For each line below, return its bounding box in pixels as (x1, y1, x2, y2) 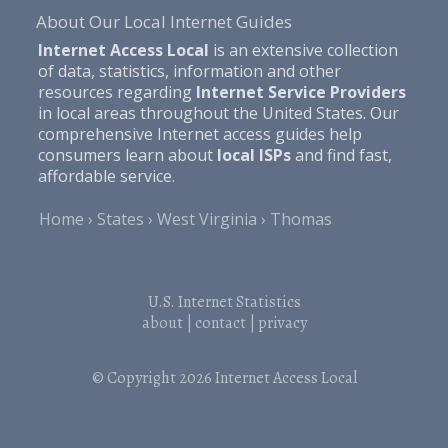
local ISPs (216, 143, 291, 166)
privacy (257, 311, 307, 334)
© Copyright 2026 (91, 366, 215, 389)
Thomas (270, 207, 333, 230)
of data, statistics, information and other (37, 59, 341, 82)
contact (194, 311, 246, 334)
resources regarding (37, 80, 196, 103)
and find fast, (290, 143, 392, 166)
